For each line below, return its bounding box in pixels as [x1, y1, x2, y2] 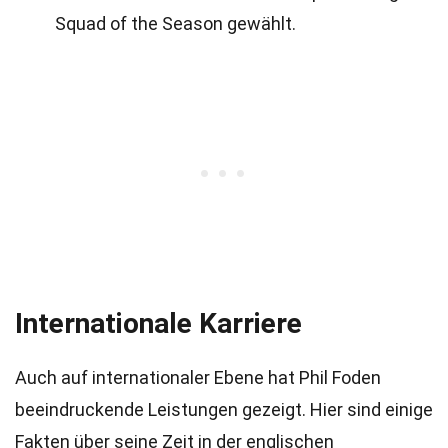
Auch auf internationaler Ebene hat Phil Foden [15, 367, 381, 388]
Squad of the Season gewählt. [55, 13, 296, 34]
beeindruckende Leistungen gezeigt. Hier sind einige [15, 399, 433, 420]
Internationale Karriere [15, 307, 302, 340]
